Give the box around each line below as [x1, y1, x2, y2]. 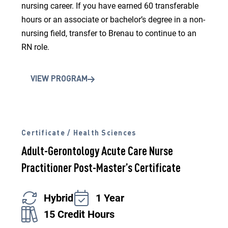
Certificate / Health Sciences [21, 130, 136, 137]
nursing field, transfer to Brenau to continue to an [21, 28, 196, 38]
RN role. [21, 42, 49, 52]
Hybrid [44, 192, 73, 204]
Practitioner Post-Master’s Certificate [21, 163, 181, 175]
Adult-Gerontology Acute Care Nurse [21, 146, 173, 158]
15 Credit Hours [44, 208, 115, 220]
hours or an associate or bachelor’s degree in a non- [21, 15, 205, 24]
